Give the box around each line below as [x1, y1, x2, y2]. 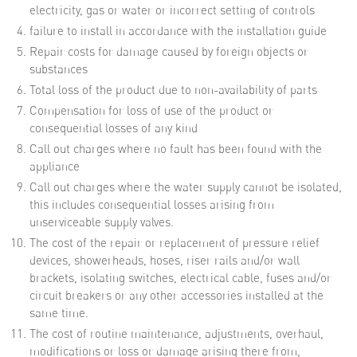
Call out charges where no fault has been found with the [29, 141, 322, 156]
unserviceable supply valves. [29, 214, 174, 229]
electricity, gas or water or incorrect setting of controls [29, 2, 315, 18]
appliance [29, 159, 80, 174]
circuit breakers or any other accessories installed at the [29, 288, 324, 303]
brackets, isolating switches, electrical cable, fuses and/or [29, 270, 331, 285]
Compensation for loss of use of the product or [29, 103, 273, 118]
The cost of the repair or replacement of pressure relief [29, 235, 320, 250]
